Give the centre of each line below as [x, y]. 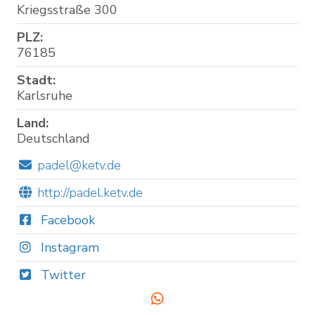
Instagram [68, 247]
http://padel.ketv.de [90, 192]
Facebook [66, 220]
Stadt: [36, 80]
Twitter [61, 275]
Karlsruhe [45, 95]
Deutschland [53, 138]
